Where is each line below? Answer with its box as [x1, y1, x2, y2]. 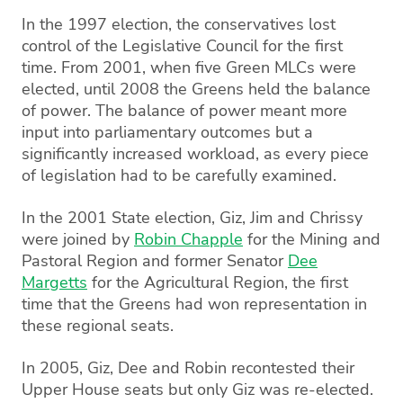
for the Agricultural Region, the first [87, 272, 348, 293]
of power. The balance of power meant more [22, 100, 347, 121]
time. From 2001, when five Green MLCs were [22, 57, 356, 78]
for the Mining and [243, 228, 381, 250]
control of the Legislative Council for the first [22, 35, 343, 57]
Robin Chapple [134, 228, 243, 250]
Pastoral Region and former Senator [22, 250, 288, 272]
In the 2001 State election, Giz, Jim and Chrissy [22, 207, 363, 228]
